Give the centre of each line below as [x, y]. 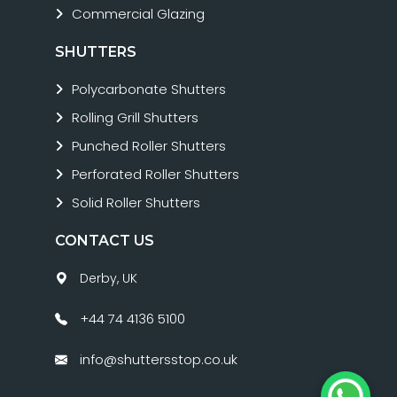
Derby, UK [107, 279]
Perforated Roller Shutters [156, 175]
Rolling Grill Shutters [135, 118]
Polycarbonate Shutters [149, 90]
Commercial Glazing [138, 14]
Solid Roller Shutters [136, 203]
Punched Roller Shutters [149, 146]
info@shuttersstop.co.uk [159, 360]
